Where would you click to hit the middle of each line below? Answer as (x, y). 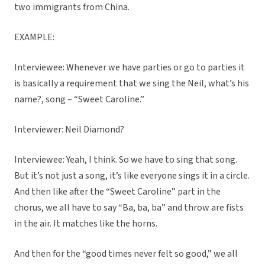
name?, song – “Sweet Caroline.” (79, 100)
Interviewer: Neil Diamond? (69, 130)
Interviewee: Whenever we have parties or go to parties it (130, 68)
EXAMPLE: (34, 38)
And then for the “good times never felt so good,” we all (126, 254)
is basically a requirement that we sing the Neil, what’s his (132, 84)
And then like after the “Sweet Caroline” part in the (117, 192)
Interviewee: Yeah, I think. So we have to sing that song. (126, 160)
